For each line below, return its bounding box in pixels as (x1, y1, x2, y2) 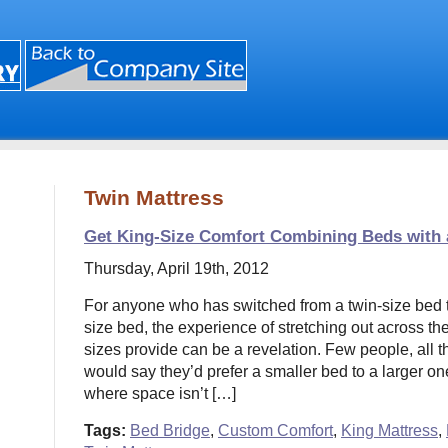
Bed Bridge (130, 422, 210, 439)
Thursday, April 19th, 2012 (84, 260, 269, 277)
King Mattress (341, 422, 438, 439)
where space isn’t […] (84, 385, 236, 402)
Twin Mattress (84, 186, 224, 209)
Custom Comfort (218, 422, 333, 439)
